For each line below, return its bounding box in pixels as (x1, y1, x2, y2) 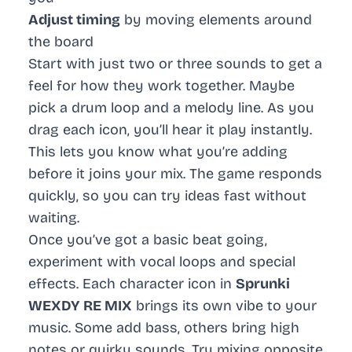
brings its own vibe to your (132, 297, 317, 315)
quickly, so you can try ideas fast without (28, 187, 306, 205)
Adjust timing (28, 11, 120, 29)
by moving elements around (120, 11, 312, 29)
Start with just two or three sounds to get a (28, 55, 322, 73)
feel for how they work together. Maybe (28, 77, 295, 95)
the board (28, 33, 93, 51)
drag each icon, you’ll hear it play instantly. (28, 121, 312, 139)
